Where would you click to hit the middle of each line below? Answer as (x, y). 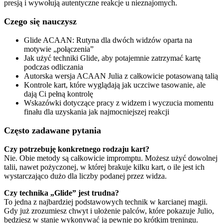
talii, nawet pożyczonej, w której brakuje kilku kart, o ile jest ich (104, 167)
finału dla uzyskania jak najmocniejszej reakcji (97, 111)
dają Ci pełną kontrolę (58, 94)
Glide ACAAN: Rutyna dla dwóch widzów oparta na (108, 40)
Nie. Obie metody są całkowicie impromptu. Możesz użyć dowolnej (111, 158)
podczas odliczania (54, 67)
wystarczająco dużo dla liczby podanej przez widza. (85, 176)
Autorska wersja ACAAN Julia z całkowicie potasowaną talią (121, 76)
